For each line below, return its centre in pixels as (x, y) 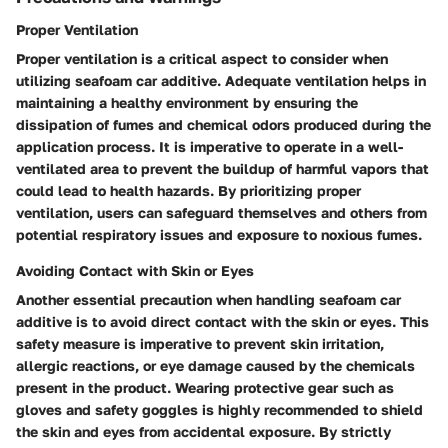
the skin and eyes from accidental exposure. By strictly (203, 431)
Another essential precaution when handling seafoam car (208, 299)
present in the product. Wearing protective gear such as (205, 387)
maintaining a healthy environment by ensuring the (187, 102)
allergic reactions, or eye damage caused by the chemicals (215, 365)
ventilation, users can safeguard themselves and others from (221, 212)
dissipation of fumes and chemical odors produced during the (223, 124)
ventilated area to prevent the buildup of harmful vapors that (222, 168)
